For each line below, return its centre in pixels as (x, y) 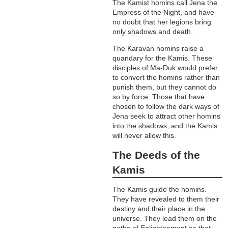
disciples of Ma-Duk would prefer (165, 68)
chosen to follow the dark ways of (166, 107)
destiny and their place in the (159, 209)
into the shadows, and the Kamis (165, 126)
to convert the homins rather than (166, 78)
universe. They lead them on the (165, 219)
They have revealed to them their (166, 199)
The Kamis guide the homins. (160, 190)
